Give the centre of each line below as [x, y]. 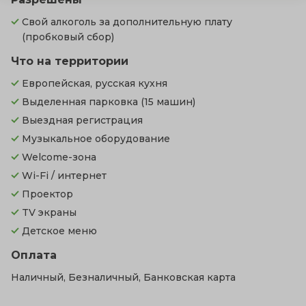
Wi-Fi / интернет [64, 176]
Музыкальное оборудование [96, 139]
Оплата [34, 255]
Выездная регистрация [82, 120]
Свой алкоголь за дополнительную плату [127, 22]
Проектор [47, 194]
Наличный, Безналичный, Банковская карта [123, 277]
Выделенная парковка [81, 102]
